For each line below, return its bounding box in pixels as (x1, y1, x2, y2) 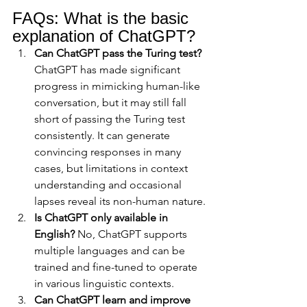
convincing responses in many (34, 145, 184, 159)
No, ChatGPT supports (75, 228, 190, 241)
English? (34, 228, 75, 241)
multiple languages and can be (34, 244, 188, 258)
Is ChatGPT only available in (34, 211, 171, 225)
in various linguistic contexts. (34, 277, 174, 291)
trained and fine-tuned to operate (34, 260, 200, 274)
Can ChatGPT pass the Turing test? (34, 47, 201, 60)
